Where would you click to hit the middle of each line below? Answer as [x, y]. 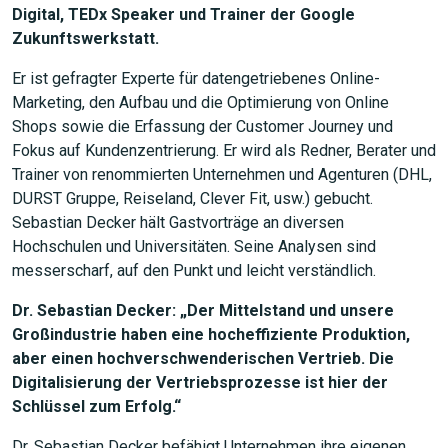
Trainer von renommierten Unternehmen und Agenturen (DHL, [222, 174]
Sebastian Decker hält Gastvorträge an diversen [178, 222]
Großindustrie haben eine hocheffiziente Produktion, [211, 334]
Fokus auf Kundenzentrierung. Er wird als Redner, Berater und [224, 150]
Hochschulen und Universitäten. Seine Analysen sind [194, 246]
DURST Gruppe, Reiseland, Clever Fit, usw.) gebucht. [192, 198]
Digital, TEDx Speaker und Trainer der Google [183, 14]
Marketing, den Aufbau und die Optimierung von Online [200, 102]
